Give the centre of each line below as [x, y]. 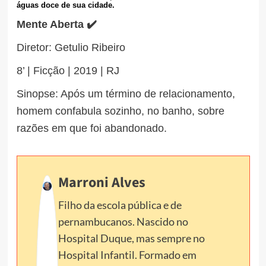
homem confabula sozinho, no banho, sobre [120, 111]
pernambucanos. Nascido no [123, 221]
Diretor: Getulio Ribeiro [71, 47]
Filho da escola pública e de [120, 205]
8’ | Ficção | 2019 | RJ [68, 70]
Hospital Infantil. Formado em [127, 254]
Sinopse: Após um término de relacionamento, [126, 94]
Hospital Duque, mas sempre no [131, 238]
